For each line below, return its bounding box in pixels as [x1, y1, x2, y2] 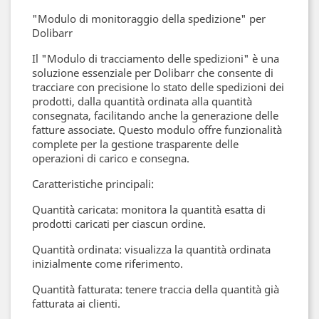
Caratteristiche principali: [32, 177, 154, 191]
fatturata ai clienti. [32, 296, 120, 310]
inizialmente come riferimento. [32, 256, 183, 271]
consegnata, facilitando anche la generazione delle [32, 108, 278, 122]
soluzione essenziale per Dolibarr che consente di [32, 66, 273, 80]
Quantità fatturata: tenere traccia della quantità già [32, 282, 279, 296]
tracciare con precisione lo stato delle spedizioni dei [32, 80, 284, 94]
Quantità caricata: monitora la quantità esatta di [32, 202, 266, 216]
